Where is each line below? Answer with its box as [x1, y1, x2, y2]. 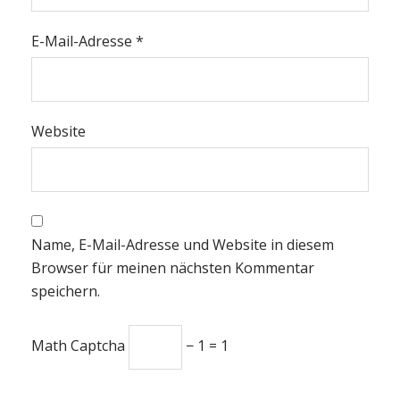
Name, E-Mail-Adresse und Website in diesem [31, 235, 334, 255]
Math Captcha [31, 336, 125, 356]
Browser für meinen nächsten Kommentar [31, 258, 314, 279]
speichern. [31, 281, 100, 302]
